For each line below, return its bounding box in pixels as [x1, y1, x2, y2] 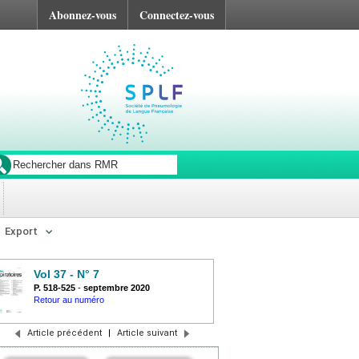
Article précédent [27, 328, 102, 338]
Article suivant [117, 328, 177, 338]
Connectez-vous [139, 6, 214, 23]
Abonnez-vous [49, 6, 116, 23]
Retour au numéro [34, 295, 104, 305]
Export [5, 225, 38, 237]
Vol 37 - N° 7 [34, 268, 99, 280]
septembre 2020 [83, 283, 150, 292]
